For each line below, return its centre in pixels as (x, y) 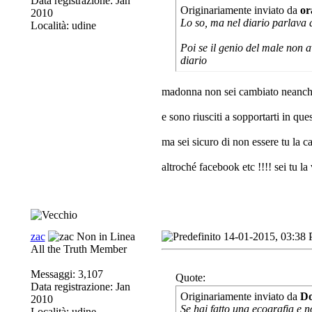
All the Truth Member (78, 249)
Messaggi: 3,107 (67, 274)
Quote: (190, 278)
